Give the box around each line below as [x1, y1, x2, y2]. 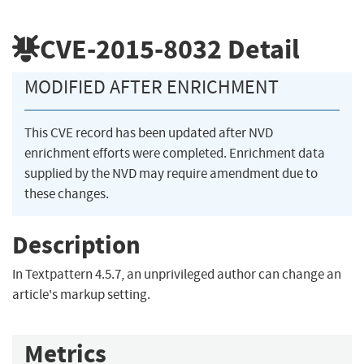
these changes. [24, 185, 109, 203]
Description [12, 227, 141, 262]
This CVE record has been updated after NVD [24, 124, 273, 142]
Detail [222, 30, 300, 67]
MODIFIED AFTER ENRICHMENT [24, 75, 279, 100]
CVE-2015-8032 [40, 30, 222, 67]
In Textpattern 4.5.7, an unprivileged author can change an [12, 266, 341, 284]
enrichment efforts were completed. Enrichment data [24, 145, 325, 162]
